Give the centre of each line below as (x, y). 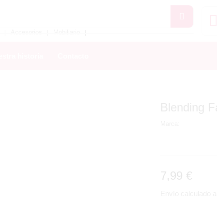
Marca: (170, 124)
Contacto (73, 56)
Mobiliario (67, 32)
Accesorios (26, 32)
